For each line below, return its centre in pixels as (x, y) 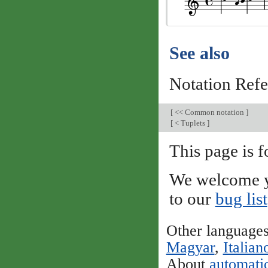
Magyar (190, 248)
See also (199, 54)
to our (192, 199)
